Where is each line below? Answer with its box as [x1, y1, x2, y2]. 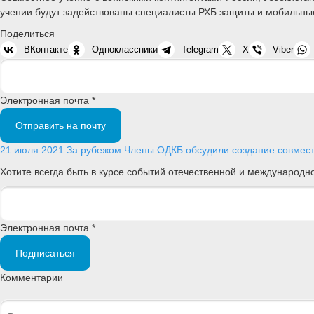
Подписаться [15, 247, 75, 259]
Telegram [182, 43, 219, 55]
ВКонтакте [24, 43, 68, 55]
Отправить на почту [15, 119, 106, 131]
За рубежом [67, 144, 121, 156]
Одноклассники [92, 43, 158, 55]
